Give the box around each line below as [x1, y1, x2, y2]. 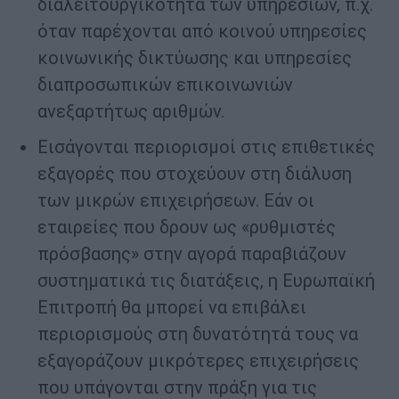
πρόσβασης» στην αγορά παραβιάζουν [37, 243, 346, 265]
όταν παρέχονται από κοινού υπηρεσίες [37, 20, 367, 43]
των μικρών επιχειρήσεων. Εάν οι [37, 190, 314, 212]
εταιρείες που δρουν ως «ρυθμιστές [37, 216, 336, 239]
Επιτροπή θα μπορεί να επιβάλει [37, 297, 306, 319]
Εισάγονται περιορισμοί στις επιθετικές [37, 136, 375, 159]
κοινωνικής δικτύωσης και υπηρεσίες [37, 47, 352, 69]
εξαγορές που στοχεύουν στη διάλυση [37, 163, 352, 185]
